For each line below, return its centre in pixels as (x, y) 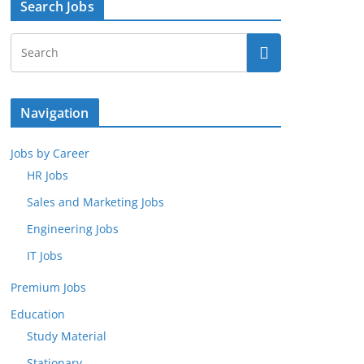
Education (38, 314)
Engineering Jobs (73, 229)
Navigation (55, 113)
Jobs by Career (50, 153)
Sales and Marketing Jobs (95, 202)
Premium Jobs (48, 287)
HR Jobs (48, 175)
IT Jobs (45, 256)
